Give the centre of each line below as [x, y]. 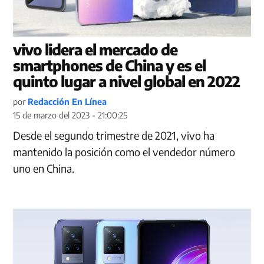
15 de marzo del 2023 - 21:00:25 [70, 115]
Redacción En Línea [67, 102]
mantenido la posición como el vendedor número [124, 152]
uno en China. [44, 169]
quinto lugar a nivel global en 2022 [127, 82]
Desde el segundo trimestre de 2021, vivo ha [114, 136]
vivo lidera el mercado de [95, 50]
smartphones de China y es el [110, 66]
